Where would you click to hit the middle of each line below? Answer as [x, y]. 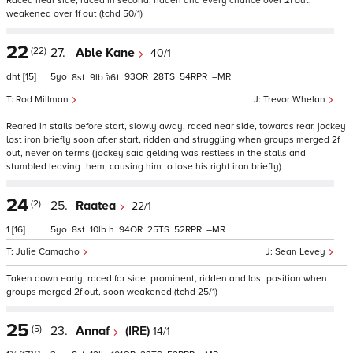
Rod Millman [43, 100]
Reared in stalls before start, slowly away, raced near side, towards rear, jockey [176, 126]
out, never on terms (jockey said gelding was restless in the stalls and [156, 153]
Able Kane [107, 53]
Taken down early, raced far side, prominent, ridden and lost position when [167, 279]
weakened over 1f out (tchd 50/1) [74, 14]
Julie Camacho [49, 252]
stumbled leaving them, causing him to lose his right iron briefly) [144, 167]
